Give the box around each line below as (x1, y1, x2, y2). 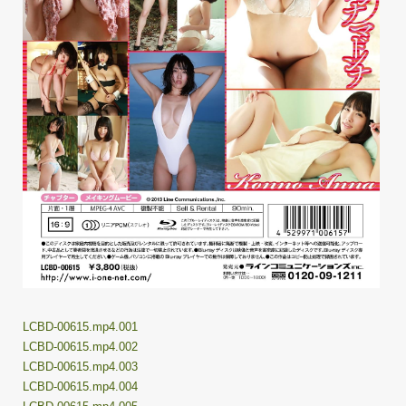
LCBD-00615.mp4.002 (23, 340, 138, 354)
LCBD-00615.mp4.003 (23, 360, 138, 374)
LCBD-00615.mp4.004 (23, 380, 138, 394)
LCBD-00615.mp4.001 (23, 320, 138, 334)
